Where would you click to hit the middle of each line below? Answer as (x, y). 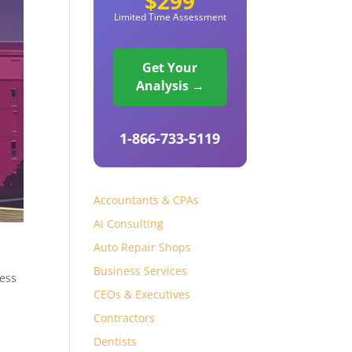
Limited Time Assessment (170, 17)
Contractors (125, 318)
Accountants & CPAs (147, 200)
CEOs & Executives (142, 294)
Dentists (115, 341)
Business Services (141, 271)
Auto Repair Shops (143, 247)
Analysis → (170, 86)
